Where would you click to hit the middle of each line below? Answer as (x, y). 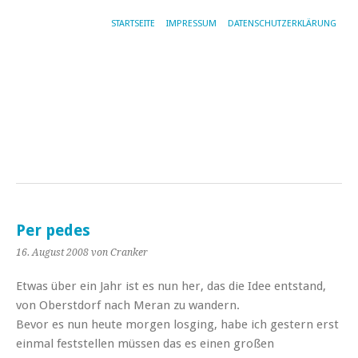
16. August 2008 (52, 252)
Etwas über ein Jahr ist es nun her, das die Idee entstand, (171, 286)
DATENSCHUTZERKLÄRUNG (282, 24)
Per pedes (53, 230)
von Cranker (119, 252)
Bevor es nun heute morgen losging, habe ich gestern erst (177, 324)
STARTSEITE (133, 24)
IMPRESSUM (191, 24)
